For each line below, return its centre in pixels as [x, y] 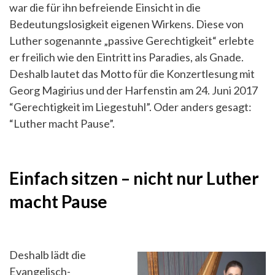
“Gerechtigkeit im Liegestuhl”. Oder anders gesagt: [130, 107]
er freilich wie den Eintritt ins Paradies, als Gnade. [126, 57]
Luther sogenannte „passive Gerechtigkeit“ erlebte [132, 41]
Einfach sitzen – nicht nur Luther [134, 178]
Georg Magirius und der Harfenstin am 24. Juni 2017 [134, 90]
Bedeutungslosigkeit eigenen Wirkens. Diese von [126, 24]
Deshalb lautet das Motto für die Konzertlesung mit [132, 74]
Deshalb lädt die [48, 255]
